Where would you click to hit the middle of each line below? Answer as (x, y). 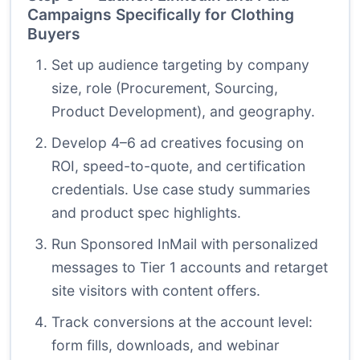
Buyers (54, 34)
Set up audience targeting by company (180, 65)
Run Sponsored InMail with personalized (185, 244)
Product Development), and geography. (183, 112)
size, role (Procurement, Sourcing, (165, 88)
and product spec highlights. (146, 213)
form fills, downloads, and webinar (166, 346)
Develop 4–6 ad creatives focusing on (178, 143)
